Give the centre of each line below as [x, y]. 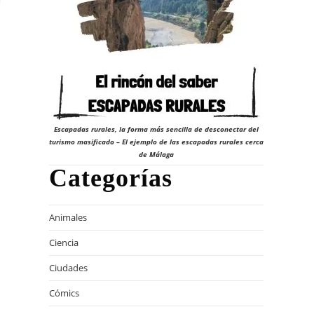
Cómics [64, 293]
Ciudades [68, 268]
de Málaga [156, 154]
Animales [68, 217]
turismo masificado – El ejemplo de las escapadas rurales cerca [156, 142]
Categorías [111, 178]
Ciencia [64, 243]
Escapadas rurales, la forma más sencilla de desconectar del [156, 129]
